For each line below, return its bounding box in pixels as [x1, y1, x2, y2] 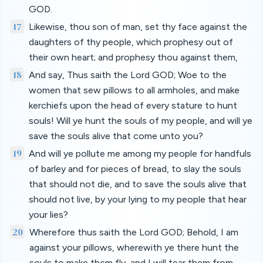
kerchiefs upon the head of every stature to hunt [29, 100, 237, 111]
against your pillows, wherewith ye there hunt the [29, 242, 239, 253]
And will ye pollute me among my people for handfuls [29, 148, 251, 159]
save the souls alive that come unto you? [29, 130, 203, 141]
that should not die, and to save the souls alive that [29, 178, 247, 190]
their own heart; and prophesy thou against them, [29, 52, 238, 63]
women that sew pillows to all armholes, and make [29, 85, 240, 96]
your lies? [29, 209, 68, 220]
